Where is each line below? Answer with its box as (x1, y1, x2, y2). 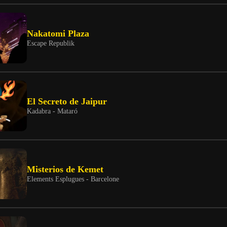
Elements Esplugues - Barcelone (27, 175, 119, 183)
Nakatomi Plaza (27, 28, 89, 39)
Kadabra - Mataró (27, 107, 78, 116)
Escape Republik (27, 39, 74, 48)
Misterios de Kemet (27, 164, 103, 175)
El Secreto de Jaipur (27, 96, 107, 107)
